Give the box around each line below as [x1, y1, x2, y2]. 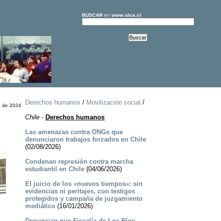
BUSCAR [81, 12, 103, 18]
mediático [25, 202, 55, 210]
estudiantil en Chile [25, 165, 84, 173]
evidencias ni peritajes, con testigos [25, 187, 135, 195]
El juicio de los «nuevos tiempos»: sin [25, 180, 143, 188]
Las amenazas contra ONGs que [25, 128, 123, 136]
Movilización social [86, 99, 141, 107]
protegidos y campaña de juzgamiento [25, 195, 143, 203]
